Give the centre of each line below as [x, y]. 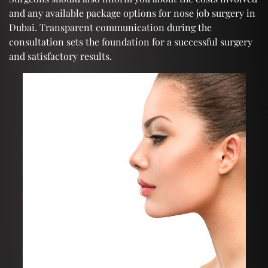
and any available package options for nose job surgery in [132, 13]
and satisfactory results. [60, 56]
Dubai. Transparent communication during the [110, 27]
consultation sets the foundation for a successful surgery [131, 41]
